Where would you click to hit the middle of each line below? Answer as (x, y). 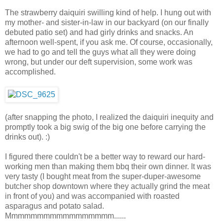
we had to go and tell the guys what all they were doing (100, 52)
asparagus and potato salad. (55, 206)
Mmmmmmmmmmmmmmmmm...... (65, 216)
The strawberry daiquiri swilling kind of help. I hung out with (108, 12)
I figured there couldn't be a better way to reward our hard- (105, 156)
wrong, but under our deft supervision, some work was (99, 62)
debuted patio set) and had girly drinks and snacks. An (99, 32)
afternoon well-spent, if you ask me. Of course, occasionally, (109, 42)
